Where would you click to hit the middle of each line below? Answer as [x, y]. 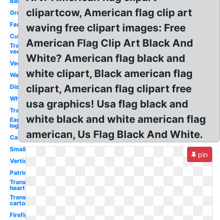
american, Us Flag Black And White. [115, 134]
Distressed [26, 87]
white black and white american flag [116, 119]
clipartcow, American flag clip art [109, 13]
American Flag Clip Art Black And [110, 43]
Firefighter [25, 215]
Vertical [21, 161]
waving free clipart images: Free [106, 28]
